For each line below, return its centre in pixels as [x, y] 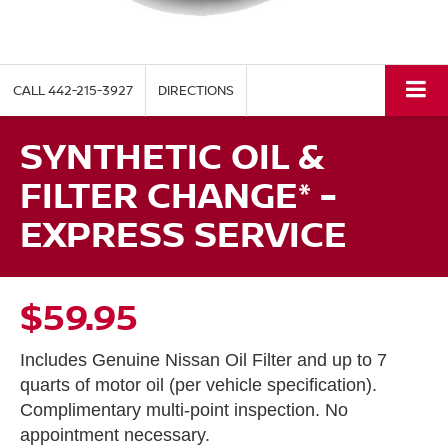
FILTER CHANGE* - [178, 195]
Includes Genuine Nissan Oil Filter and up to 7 [203, 360]
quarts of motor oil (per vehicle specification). [198, 385]
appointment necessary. [115, 435]
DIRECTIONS [196, 90]
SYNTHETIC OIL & [172, 156]
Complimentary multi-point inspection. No [184, 410]
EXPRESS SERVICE [183, 234]
